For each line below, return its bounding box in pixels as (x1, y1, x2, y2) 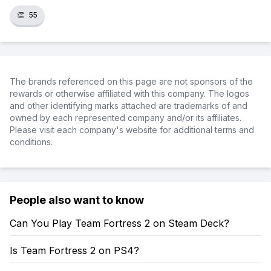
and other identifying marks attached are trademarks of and (10, 100, 247, 111)
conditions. (10, 137, 53, 147)
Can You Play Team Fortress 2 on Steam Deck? (10, 217, 229, 229)
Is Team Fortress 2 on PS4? (10, 244, 139, 256)
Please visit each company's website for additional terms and (10, 125, 254, 135)
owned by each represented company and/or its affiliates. (10, 113, 241, 123)
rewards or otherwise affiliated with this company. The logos (10, 88, 249, 99)
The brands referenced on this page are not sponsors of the (10, 76, 253, 87)
